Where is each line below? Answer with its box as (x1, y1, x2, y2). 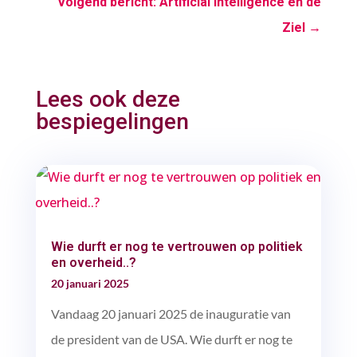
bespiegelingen (35, 108, 189, 135)
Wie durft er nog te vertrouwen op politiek (50, 238, 303, 254)
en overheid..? (50, 254, 136, 270)
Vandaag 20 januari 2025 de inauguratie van (50, 305, 291, 321)
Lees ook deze (35, 85, 180, 112)
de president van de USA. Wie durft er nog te (50, 331, 292, 347)
